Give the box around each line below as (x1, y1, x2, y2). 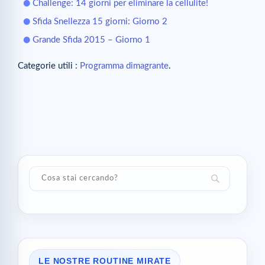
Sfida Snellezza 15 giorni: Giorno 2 (33, 17, 167, 26)
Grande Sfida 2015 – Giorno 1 (33, 35, 150, 44)
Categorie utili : (18, 62, 80, 70)
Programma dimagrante (80, 62, 169, 70)
